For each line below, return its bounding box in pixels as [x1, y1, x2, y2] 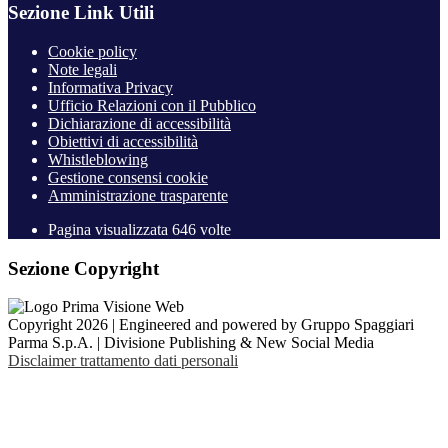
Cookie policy [48, 43, 137, 60]
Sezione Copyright [8, 257, 159, 279]
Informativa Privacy [48, 79, 173, 96]
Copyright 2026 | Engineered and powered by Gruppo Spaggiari [8, 316, 414, 334]
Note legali [48, 61, 117, 78]
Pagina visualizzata [48, 221, 172, 238]
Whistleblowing [48, 151, 148, 168]
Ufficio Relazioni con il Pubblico [48, 97, 256, 114]
